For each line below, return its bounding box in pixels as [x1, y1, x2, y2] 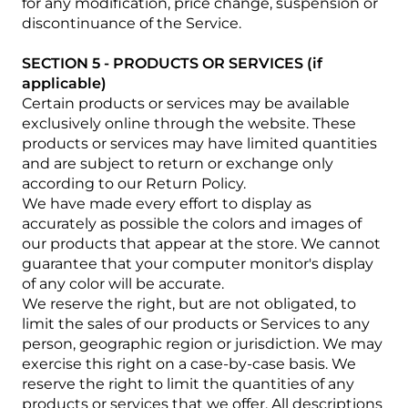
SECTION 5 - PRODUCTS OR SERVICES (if [22, 55, 322, 72]
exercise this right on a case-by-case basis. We [22, 355, 356, 372]
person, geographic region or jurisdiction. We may [22, 335, 382, 352]
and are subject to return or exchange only [22, 155, 333, 172]
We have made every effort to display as [22, 195, 311, 212]
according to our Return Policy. [22, 175, 246, 192]
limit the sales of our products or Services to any [22, 315, 370, 332]
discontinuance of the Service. [22, 15, 241, 32]
